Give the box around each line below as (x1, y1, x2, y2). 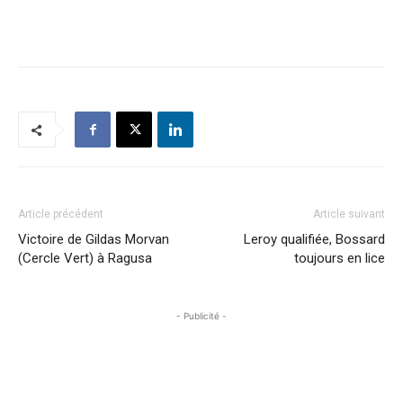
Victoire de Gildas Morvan (18, 231, 169, 247)
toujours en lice (294, 250, 385, 266)
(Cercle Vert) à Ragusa (18, 250, 152, 266)
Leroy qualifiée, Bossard (244, 231, 385, 247)
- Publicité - (176, 310, 227, 321)
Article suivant (313, 208, 385, 220)
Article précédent (18, 208, 103, 220)
